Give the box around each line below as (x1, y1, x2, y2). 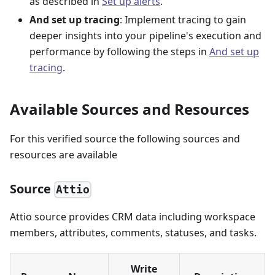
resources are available (10, 147, 117, 161)
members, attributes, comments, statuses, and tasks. (10, 226, 257, 240)
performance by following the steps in (29, 44, 209, 58)
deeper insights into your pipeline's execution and (29, 28, 261, 42)
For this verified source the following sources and (10, 131, 240, 145)
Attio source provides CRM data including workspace (10, 210, 255, 224)
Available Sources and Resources (10, 98, 249, 119)
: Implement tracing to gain (120, 12, 246, 26)
